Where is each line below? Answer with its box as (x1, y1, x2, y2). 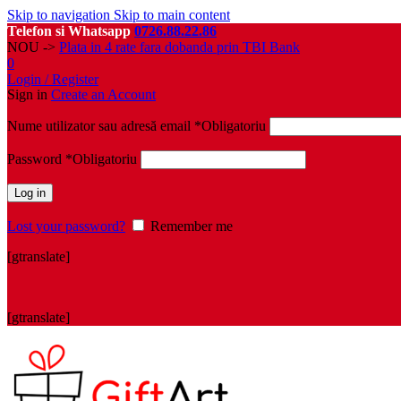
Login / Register (7, 72, 98, 87)
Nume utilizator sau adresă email (7, 118, 194, 133)
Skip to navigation (7, 7, 114, 22)
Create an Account (51, 87, 156, 102)
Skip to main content (114, 7, 230, 22)
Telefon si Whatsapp (7, 23, 134, 38)
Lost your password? (7, 218, 125, 234)
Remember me (150, 218, 233, 234)
